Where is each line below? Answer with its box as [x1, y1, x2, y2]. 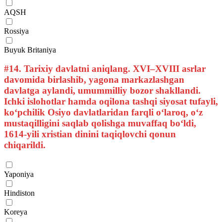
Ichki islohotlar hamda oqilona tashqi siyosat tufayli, [4, 96, 218, 107]
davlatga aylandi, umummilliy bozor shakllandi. [4, 85, 201, 96]
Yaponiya [4, 170, 34, 179]
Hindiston [4, 189, 35, 198]
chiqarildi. [4, 140, 46, 151]
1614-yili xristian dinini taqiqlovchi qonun [4, 129, 176, 140]
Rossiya [4, 26, 29, 35]
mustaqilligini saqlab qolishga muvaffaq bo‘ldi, [4, 118, 196, 129]
